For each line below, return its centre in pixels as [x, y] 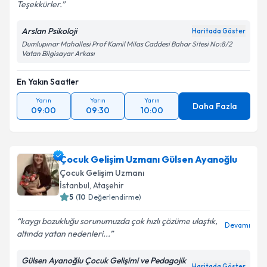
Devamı [237, 225]
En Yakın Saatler [48, 82]
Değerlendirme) [115, 197]
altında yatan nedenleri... [63, 234]
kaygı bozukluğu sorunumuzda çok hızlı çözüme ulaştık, [119, 221]
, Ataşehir [107, 185]
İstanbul [74, 185]
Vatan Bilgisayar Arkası [58, 53]
